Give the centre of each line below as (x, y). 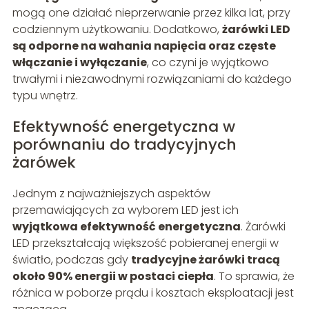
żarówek (44, 163)
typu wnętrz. (45, 96)
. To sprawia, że (254, 277)
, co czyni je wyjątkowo (208, 63)
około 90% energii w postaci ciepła (113, 277)
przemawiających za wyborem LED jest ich (125, 210)
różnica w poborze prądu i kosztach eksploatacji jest (153, 293)
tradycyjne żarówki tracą (205, 260)
